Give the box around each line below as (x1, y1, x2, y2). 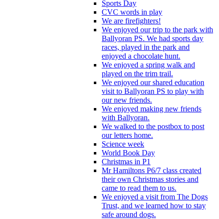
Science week (102, 139, 144, 148)
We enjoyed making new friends (102, 104, 201, 113)
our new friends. (102, 95, 152, 104)
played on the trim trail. (102, 69, 173, 78)
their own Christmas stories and (102, 175, 198, 183)
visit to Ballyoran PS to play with (102, 87, 204, 95)
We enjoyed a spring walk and (102, 60, 195, 69)
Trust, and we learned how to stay (102, 201, 206, 210)
